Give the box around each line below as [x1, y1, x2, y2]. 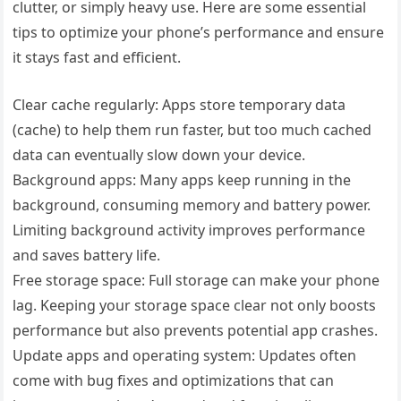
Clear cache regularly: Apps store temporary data [13, 94, 346, 115]
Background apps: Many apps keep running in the [13, 169, 352, 190]
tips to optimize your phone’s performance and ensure [13, 21, 385, 42]
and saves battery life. [13, 244, 161, 265]
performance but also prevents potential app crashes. [13, 320, 379, 340]
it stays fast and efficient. [13, 47, 182, 67]
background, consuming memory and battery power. [13, 194, 371, 215]
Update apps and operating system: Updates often [13, 345, 357, 365]
